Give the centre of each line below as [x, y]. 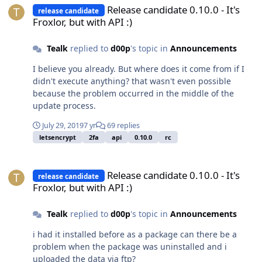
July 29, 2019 [63, 126]
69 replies [123, 126]
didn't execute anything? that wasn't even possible [132, 81]
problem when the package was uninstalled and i [130, 247]
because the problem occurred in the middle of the [133, 94]
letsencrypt [58, 137]
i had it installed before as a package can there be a [135, 235]
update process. [64, 106]
